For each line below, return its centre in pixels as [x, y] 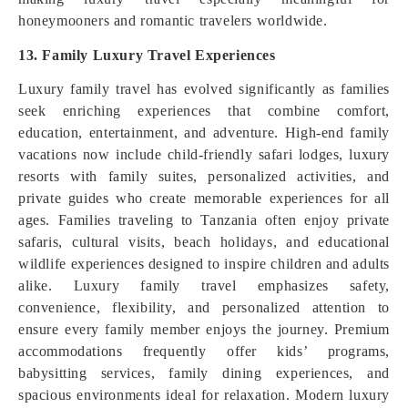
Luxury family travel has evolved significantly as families [204, 89]
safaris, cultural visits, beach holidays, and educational [204, 242]
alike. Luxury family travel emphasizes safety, [204, 286]
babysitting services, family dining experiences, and [204, 373]
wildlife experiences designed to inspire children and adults [204, 264]
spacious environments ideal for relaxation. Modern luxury [204, 395]
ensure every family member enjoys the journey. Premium [204, 329]
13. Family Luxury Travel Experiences [147, 55]
